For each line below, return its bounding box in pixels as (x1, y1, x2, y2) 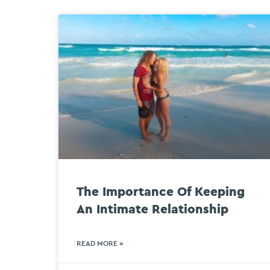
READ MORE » (77, 240, 124, 248)
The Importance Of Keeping (77, 186, 245, 199)
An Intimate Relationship (77, 203, 228, 216)
